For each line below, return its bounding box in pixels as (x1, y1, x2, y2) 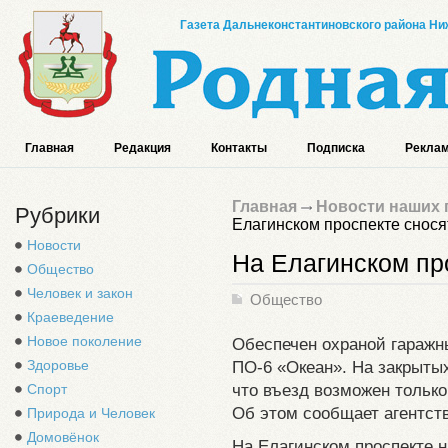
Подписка (307, 141, 365, 155)
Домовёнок (27, 429, 99, 445)
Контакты (211, 141, 267, 155)
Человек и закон (27, 285, 133, 301)
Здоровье (27, 357, 89, 373)
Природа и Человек (27, 405, 155, 421)
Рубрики (15, 203, 100, 228)
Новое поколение (27, 333, 142, 349)
